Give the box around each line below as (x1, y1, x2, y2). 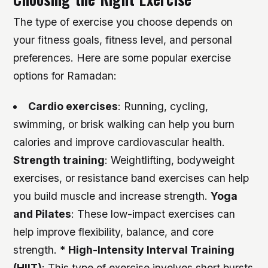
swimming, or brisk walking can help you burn (13, 117, 235, 130)
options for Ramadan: (13, 69, 117, 82)
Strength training (13, 153, 105, 166)
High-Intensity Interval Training (68, 243, 235, 256)
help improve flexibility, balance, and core (13, 225, 214, 238)
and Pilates (13, 207, 72, 220)
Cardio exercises (28, 99, 118, 112)
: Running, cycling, (117, 99, 208, 112)
